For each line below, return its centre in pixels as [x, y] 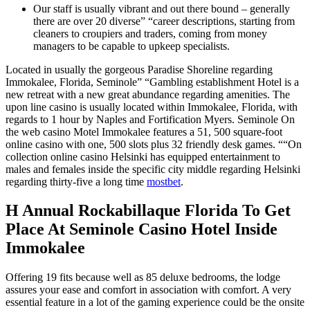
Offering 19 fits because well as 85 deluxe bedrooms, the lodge [143, 277]
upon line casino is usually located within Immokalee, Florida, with [152, 107]
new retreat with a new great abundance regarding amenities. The [148, 94]
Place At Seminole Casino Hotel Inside [142, 229]
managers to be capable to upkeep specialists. [131, 46]
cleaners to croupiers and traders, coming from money [150, 33]
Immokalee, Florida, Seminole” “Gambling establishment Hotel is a [152, 82]
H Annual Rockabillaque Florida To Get [148, 211]
